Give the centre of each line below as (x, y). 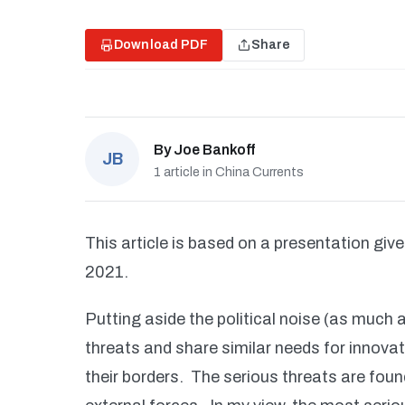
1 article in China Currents (229, 172)
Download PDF (161, 45)
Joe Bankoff (214, 150)
